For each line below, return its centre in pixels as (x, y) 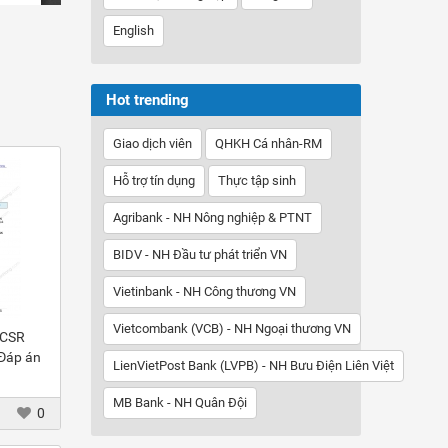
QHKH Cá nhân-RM (268, 143)
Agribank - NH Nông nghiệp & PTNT (212, 217)
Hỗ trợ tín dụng (154, 180)
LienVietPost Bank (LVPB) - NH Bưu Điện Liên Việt (253, 365)
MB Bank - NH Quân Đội (180, 402)
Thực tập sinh (257, 180)
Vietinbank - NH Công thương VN (204, 291)
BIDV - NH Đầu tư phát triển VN (200, 254)
